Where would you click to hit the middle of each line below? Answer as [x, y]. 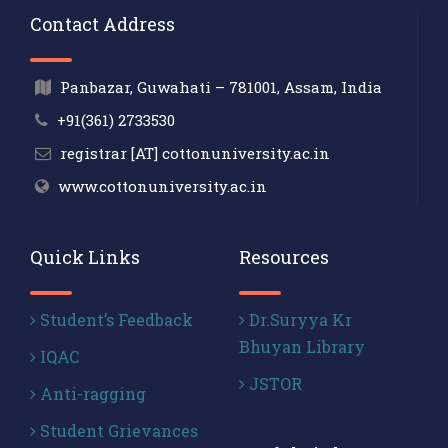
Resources [284, 257]
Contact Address [102, 24]
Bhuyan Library [302, 346]
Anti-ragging [91, 393]
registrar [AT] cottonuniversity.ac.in [195, 153]
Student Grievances [117, 430]
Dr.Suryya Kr [298, 319]
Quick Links [85, 257]
